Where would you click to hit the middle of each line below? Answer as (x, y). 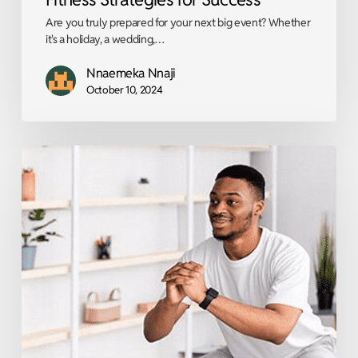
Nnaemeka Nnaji (131, 73)
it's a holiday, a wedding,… (105, 39)
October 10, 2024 (124, 89)
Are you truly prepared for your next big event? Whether (178, 22)
